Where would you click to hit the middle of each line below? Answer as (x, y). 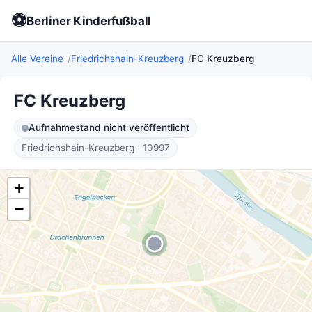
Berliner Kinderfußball (89, 21)
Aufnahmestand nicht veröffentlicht (109, 127)
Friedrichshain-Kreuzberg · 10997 (96, 148)
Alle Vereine (37, 58)
